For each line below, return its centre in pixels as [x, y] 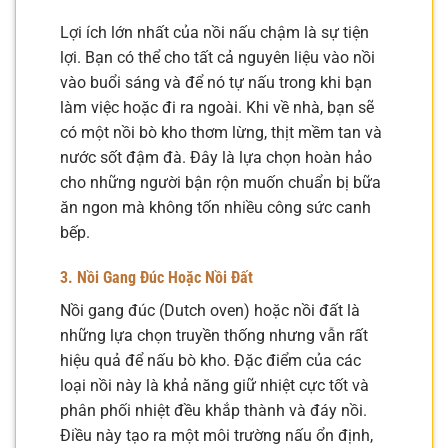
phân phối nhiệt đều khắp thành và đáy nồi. [213, 411]
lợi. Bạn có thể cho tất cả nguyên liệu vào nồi [217, 57]
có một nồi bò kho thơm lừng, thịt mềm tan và [221, 132]
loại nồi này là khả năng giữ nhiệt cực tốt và [214, 386]
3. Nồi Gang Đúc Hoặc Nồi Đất [156, 278]
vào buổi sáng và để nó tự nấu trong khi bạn [216, 82]
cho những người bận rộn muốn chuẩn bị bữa [220, 182]
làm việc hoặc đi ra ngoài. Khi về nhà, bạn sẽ [217, 107]
